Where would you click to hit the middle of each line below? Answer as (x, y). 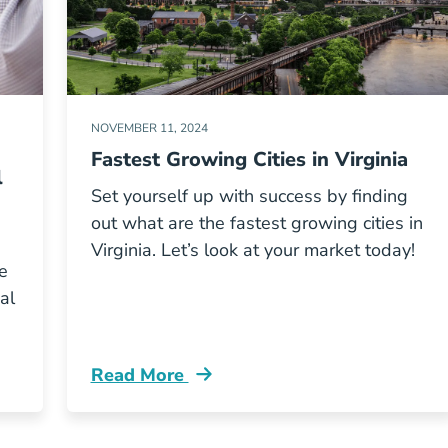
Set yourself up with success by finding (249, 196)
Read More (139, 375)
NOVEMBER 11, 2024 (149, 128)
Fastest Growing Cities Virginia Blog (245, 385)
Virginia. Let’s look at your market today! (252, 250)
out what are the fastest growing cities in (256, 223)
